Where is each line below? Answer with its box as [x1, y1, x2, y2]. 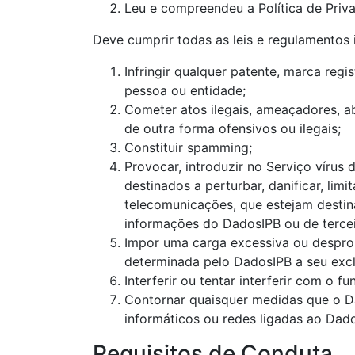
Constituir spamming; [124, 139, 252, 155]
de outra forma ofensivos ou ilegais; [124, 120, 341, 136]
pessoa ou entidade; [124, 82, 246, 98]
